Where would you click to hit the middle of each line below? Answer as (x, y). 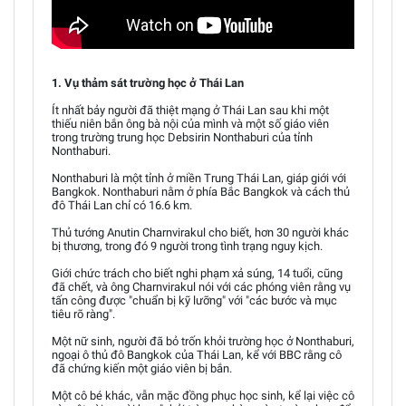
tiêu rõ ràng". (83, 314)
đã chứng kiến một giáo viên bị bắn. (142, 368)
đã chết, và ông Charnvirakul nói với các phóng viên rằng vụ (201, 286)
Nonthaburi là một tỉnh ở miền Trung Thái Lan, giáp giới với (199, 178)
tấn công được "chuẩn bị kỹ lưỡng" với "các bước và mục (194, 300)
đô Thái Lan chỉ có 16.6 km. (122, 205)
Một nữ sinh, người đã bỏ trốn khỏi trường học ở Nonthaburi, (203, 341)
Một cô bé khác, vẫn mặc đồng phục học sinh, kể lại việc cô (203, 395)
